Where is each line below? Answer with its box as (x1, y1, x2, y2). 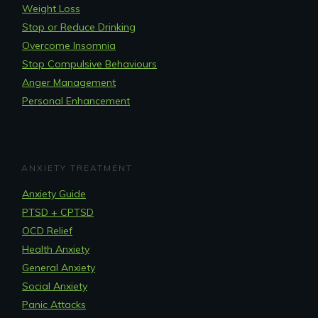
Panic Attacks (22, 298, 86, 312)
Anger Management (22, 76, 116, 89)
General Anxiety (22, 261, 95, 275)
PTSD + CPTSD (22, 206, 94, 219)
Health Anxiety (22, 243, 89, 256)
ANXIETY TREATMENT (21, 163, 133, 174)
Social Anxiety (22, 280, 87, 293)
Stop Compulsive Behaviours (22, 57, 157, 71)
